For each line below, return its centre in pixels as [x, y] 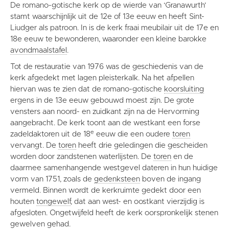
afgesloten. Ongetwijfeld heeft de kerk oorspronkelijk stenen [114, 213]
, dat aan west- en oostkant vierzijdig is [138, 202]
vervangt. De [34, 146]
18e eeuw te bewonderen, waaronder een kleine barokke [108, 39]
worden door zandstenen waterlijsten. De [82, 157]
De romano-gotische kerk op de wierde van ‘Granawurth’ [108, 6]
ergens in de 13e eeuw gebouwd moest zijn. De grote [102, 101]
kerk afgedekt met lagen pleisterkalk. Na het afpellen [102, 78]
